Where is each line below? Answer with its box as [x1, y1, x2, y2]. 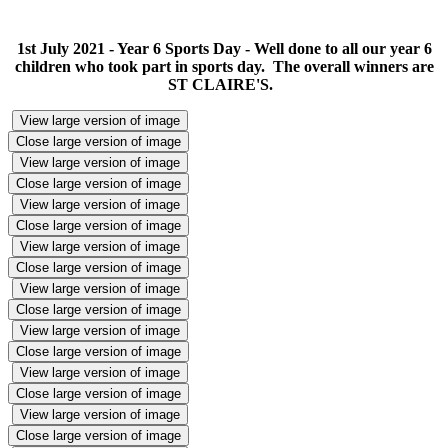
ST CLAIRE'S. [167, 75, 281, 93]
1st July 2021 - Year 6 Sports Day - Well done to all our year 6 [16, 39, 432, 57]
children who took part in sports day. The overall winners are [14, 57, 434, 75]
